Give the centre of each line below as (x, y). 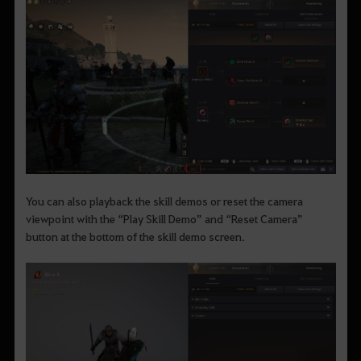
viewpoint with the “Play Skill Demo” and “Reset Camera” (164, 219)
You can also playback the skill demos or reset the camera (164, 201)
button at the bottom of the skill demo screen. (137, 237)
